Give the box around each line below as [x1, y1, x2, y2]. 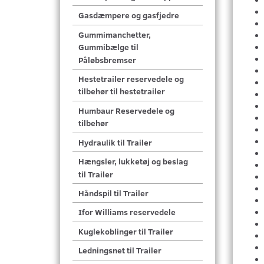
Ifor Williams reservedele [78, 206, 176, 218]
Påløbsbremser [78, 54, 136, 66]
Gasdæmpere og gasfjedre [78, 9, 179, 21]
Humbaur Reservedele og [78, 105, 174, 117]
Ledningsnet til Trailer [78, 245, 161, 256]
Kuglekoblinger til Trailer [78, 226, 173, 237]
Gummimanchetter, [78, 29, 151, 41]
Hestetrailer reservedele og [78, 73, 184, 85]
